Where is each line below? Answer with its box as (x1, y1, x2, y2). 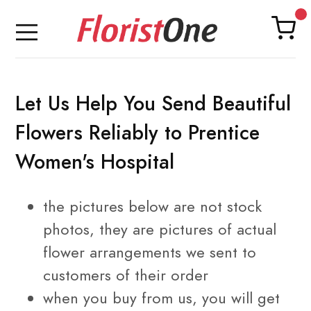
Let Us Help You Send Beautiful (15, 89, 291, 117)
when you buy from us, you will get (43, 287, 280, 309)
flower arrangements (43, 242, 181, 263)
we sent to (181, 242, 256, 263)
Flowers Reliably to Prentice (15, 118, 260, 146)
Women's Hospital (15, 147, 174, 176)
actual (237, 219, 276, 240)
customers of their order (43, 264, 208, 286)
